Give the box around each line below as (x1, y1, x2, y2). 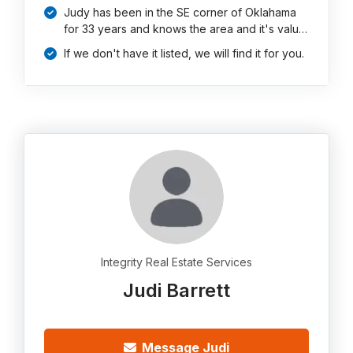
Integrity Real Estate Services (101, 255, 252, 269)
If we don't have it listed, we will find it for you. (64, 46, 305, 60)
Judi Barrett (123, 279, 230, 302)
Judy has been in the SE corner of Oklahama (64, 6, 297, 19)
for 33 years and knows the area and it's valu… (64, 22, 308, 35)
